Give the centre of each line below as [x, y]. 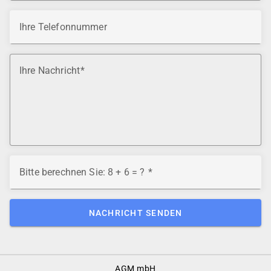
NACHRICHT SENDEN [135, 213]
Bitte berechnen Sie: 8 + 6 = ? [83, 172]
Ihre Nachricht [50, 70]
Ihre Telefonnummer [63, 27]
